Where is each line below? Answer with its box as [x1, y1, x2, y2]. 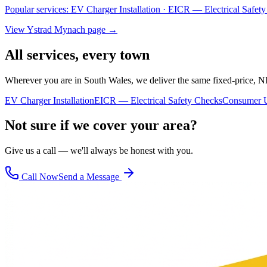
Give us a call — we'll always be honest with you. [5, 145, 193, 156]
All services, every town [5, 46, 150, 63]
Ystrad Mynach [27, 24, 85, 35]
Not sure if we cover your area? [5, 117, 197, 133]
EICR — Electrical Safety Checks [94, 95, 222, 105]
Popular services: [5, 4, 71, 14]
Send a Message [58, 172, 122, 182]
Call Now [19, 172, 58, 182]
